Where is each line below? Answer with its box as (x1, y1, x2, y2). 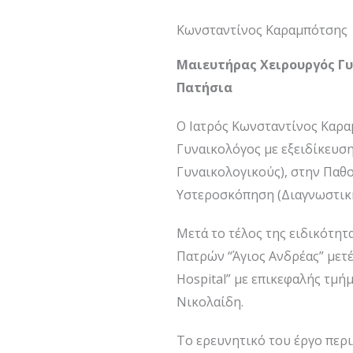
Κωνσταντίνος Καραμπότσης (176, 21, 347, 39)
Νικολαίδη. (176, 293, 243, 310)
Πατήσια (176, 79, 232, 96)
